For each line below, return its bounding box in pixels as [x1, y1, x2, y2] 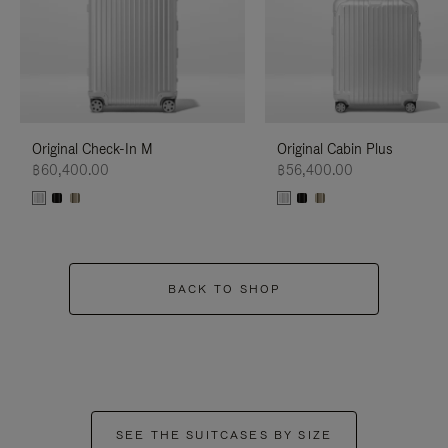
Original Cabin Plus [276, 139, 393, 158]
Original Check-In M [32, 139, 153, 158]
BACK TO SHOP [167, 280, 281, 297]
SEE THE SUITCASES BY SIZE [116, 426, 332, 443]
